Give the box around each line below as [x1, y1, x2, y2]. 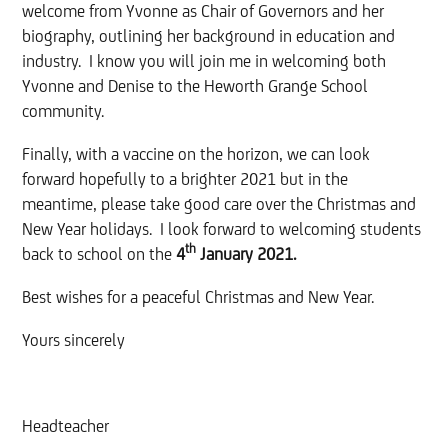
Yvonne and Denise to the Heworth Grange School [22, 77, 369, 97]
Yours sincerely [22, 331, 126, 351]
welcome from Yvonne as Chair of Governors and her [22, 2, 385, 22]
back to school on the [22, 245, 177, 265]
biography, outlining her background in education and [22, 27, 396, 47]
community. [22, 102, 105, 122]
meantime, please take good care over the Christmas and [22, 195, 417, 215]
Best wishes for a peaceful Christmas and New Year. [22, 288, 375, 308]
